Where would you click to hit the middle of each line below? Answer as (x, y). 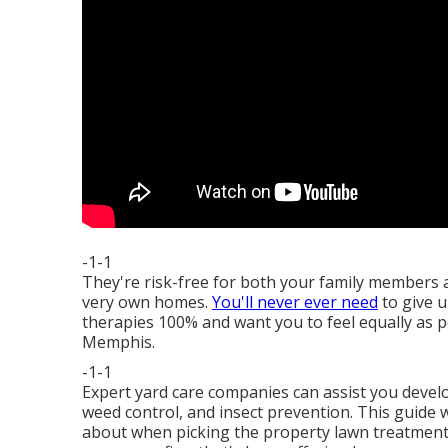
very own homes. (147, 302)
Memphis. (118, 342)
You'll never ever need (295, 302)
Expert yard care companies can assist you (242, 392)
